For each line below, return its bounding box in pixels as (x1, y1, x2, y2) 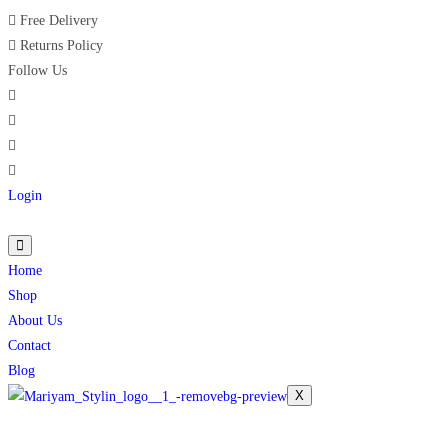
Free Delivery (20, 13, 98, 28)
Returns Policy (20, 38, 103, 53)
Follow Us (8, 63, 67, 78)
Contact (8, 338, 51, 353)
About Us (8, 313, 62, 328)
